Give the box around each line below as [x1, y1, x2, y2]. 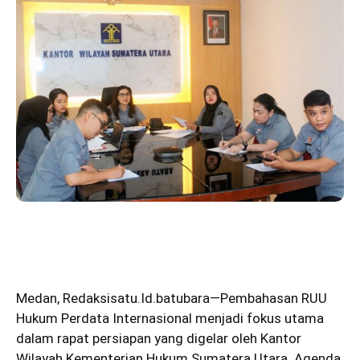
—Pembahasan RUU [210, 289, 327, 306]
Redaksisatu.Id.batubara [63, 289, 210, 306]
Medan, [16, 289, 59, 306]
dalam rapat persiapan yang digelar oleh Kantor [16, 329, 301, 346]
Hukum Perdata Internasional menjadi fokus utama [16, 309, 324, 326]
